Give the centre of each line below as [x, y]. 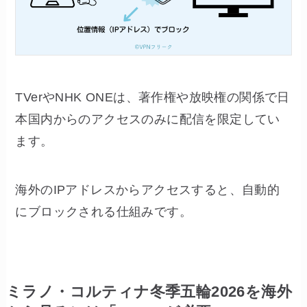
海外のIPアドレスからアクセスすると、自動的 [148, 190]
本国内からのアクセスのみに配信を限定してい [148, 119]
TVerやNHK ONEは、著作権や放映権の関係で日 [152, 97]
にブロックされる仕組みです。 [104, 212]
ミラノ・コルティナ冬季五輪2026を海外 [149, 292]
